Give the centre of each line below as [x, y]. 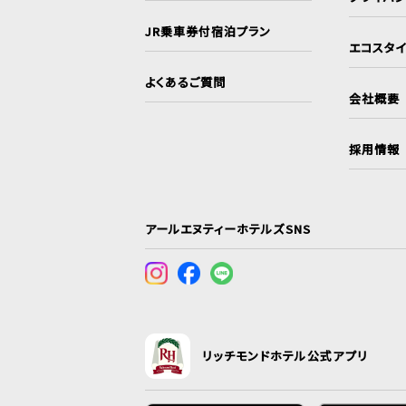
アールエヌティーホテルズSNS [228, 228]
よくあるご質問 [186, 82]
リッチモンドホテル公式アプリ [285, 355]
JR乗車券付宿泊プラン [208, 32]
